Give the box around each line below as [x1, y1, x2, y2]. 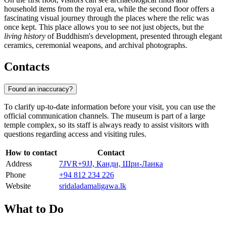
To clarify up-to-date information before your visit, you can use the [4, 102, 215, 111]
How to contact [6, 148, 57, 157]
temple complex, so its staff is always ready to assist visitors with [4, 120, 209, 129]
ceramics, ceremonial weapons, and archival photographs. [4, 41, 187, 50]
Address [6, 159, 32, 168]
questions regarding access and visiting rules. [4, 129, 146, 138]
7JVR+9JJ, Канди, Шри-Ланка [59, 159, 163, 168]
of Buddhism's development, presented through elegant [45, 32, 222, 41]
